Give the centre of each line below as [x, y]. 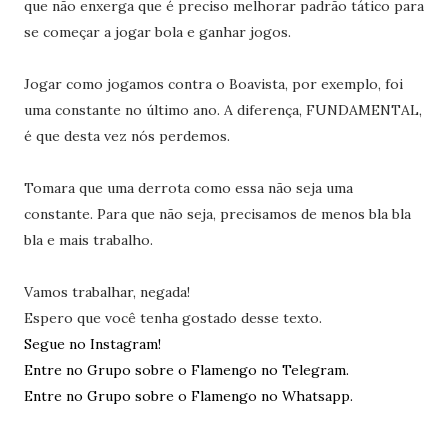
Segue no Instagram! [92, 344]
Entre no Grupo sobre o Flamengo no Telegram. [186, 370]
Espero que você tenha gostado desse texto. [172, 318]
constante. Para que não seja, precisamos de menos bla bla [217, 214]
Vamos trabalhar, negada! [106, 292]
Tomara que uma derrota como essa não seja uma [188, 188]
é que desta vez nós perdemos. [126, 136]
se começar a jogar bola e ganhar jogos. [157, 32]
